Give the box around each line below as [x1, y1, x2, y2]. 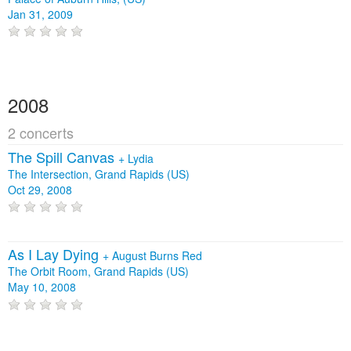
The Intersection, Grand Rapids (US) [8, 166, 190, 183]
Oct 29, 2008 [8, 182, 72, 198]
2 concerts [8, 122, 74, 143]
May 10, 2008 [8, 279, 76, 295]
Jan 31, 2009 [8, 5, 73, 22]
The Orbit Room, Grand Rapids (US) [8, 263, 189, 280]
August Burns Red [112, 248, 202, 264]
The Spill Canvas [8, 147, 118, 168]
